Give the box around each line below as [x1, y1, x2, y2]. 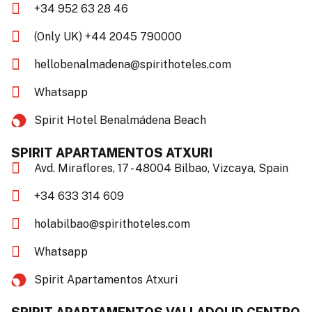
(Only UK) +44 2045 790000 [33, 30, 182, 43]
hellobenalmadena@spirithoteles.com [33, 58, 231, 71]
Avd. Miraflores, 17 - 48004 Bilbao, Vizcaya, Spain [33, 162, 288, 175]
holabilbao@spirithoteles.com [33, 217, 190, 231]
